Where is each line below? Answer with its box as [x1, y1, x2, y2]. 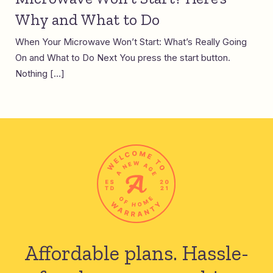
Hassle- [182, 240, 249, 266]
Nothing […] [15, 67, 65, 79]
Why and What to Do [15, 9, 160, 29]
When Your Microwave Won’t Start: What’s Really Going [15, 35, 247, 48]
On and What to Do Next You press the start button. [15, 51, 230, 63]
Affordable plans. [24, 240, 182, 266]
